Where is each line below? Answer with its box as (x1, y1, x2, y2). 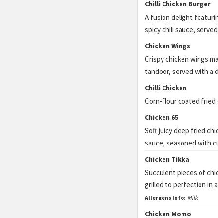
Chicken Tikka (145, 155, 189, 163)
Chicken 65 (145, 113, 178, 122)
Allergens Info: (145, 194, 186, 201)
